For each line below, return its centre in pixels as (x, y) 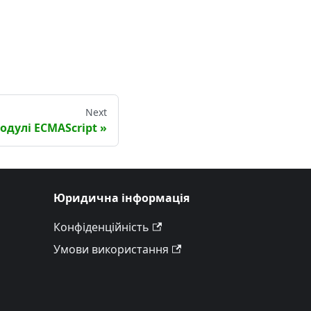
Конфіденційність (101, 227)
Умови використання (111, 249)
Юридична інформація (121, 198)
